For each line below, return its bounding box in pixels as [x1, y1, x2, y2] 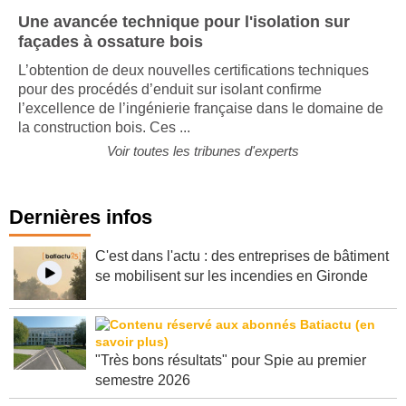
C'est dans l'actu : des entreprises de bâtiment [95, 247, 389, 264]
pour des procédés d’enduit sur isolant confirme [18, 81, 322, 97]
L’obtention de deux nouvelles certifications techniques [18, 62, 369, 78]
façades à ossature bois [18, 32, 203, 51]
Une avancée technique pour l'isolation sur [18, 12, 350, 31]
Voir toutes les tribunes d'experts [107, 142, 299, 159]
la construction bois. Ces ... [18, 119, 190, 135]
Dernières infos [9, 205, 152, 228]
